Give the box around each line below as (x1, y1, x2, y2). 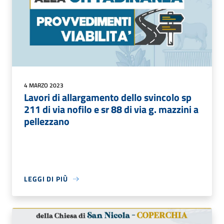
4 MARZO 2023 (24, 80, 63, 90)
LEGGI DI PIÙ (24, 173, 68, 184)
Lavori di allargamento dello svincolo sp (24, 89, 191, 105)
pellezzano (24, 113, 69, 129)
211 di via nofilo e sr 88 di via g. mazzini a (24, 101, 198, 117)
